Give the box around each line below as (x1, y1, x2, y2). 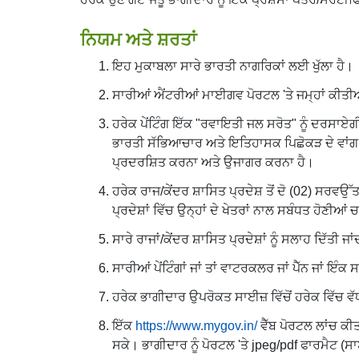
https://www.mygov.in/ (135, 318, 257, 333)
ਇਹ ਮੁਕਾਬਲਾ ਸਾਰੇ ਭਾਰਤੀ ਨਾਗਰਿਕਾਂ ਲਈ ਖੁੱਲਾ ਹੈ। (112, 58, 353, 73)
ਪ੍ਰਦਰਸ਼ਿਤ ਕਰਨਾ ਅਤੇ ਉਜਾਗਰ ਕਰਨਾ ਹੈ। (112, 155, 314, 169)
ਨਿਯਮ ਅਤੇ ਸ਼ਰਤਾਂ (80, 29, 196, 50)
